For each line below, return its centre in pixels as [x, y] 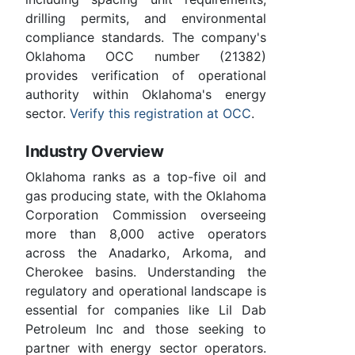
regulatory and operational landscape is [146, 291]
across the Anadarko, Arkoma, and [146, 253]
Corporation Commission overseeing [146, 215]
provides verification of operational [146, 76]
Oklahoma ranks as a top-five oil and [146, 177]
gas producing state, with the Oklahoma [146, 196]
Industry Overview [95, 152]
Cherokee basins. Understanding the [146, 272]
